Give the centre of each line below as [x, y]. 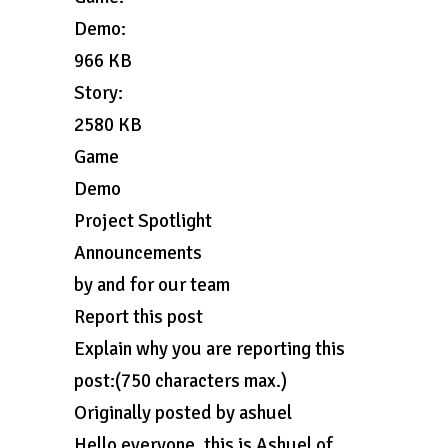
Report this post [138, 317]
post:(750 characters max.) [180, 381]
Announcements [138, 253]
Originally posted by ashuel [183, 413]
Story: [98, 93]
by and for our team [152, 285]
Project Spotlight [143, 221]
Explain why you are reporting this [209, 349]
